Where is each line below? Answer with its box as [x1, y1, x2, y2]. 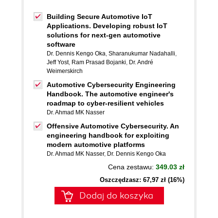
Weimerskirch [47, 68, 83, 74]
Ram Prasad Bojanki [72, 59, 126, 66]
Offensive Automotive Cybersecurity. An [47, 122, 179, 130]
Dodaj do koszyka [79, 190, 153, 201]
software [47, 40, 75, 48]
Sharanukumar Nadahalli [109, 50, 175, 57]
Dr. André [129, 59, 153, 66]
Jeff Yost [47, 59, 69, 66]
